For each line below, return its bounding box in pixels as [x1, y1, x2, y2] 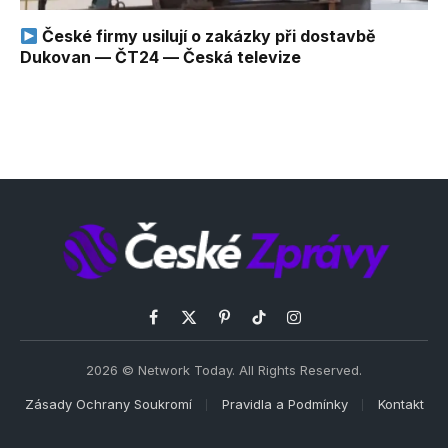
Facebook [152, 318, 221, 336]
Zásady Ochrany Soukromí [24, 396, 192, 413]
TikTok [257, 318, 304, 336]
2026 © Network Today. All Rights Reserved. [86, 362, 362, 379]
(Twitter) [187, 339, 244, 357]
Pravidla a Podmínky [221, 396, 348, 413]
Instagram [292, 318, 356, 336]
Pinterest [222, 318, 281, 336]
